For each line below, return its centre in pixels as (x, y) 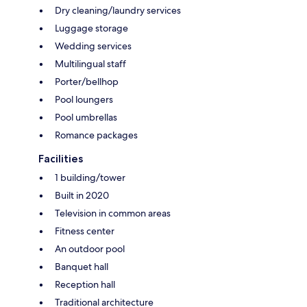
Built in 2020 (82, 195)
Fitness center (85, 231)
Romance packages (96, 135)
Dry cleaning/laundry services (118, 10)
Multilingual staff (90, 63)
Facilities (61, 158)
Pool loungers (84, 99)
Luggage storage (91, 28)
